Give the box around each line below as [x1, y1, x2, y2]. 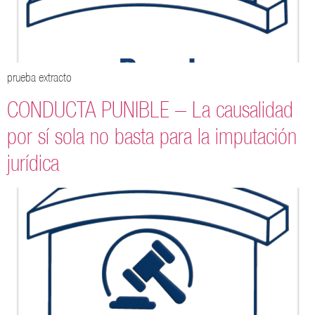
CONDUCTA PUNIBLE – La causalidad [7, 96, 293, 123]
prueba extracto [7, 69, 72, 84]
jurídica [7, 150, 59, 176]
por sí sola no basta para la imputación [7, 123, 297, 150]
